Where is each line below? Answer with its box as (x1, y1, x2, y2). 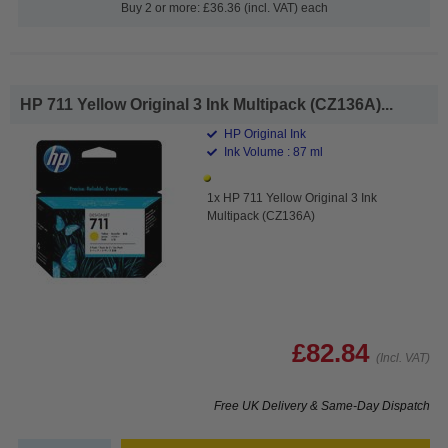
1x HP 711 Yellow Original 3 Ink (207, 190, 378, 205)
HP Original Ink (221, 126, 307, 141)
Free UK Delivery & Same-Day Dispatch (214, 398, 430, 413)
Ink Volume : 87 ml (221, 144, 324, 159)
